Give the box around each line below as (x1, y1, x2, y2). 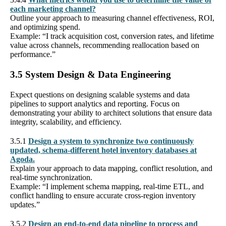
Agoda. (10, 154, 35, 163)
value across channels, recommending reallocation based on (10, 40, 199, 49)
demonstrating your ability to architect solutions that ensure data (10, 108, 212, 117)
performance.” (10, 49, 55, 59)
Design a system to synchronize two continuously (28, 136, 194, 145)
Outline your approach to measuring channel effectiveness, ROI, (10, 13, 214, 22)
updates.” (10, 200, 40, 209)
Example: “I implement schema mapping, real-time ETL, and (10, 182, 204, 191)
